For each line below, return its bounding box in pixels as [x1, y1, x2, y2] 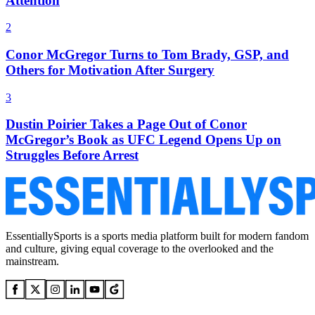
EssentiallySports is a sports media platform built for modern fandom [6, 230, 309, 243]
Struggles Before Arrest [6, 148, 139, 163]
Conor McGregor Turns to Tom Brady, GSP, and [6, 46, 289, 62]
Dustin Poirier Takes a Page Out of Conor [6, 117, 247, 132]
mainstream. [6, 255, 59, 268]
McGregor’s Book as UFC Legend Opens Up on [6, 132, 281, 148]
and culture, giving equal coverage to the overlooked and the [6, 243, 274, 255]
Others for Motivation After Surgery [6, 62, 214, 77]
